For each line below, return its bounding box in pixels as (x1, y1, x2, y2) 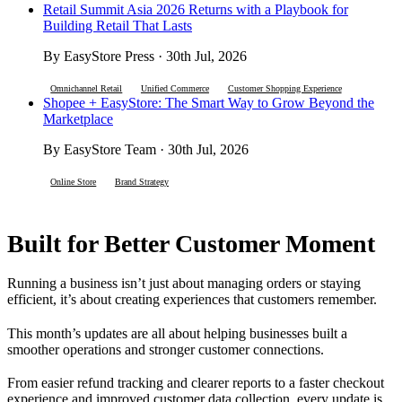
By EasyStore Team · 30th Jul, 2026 (43, 142, 249, 158)
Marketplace (43, 111, 113, 127)
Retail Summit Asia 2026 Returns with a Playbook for (43, 2, 348, 18)
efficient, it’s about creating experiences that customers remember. (7, 292, 377, 308)
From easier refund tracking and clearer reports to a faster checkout (7, 374, 384, 390)
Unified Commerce (140, 83, 209, 94)
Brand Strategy (114, 177, 169, 188)
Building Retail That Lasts (43, 18, 192, 34)
